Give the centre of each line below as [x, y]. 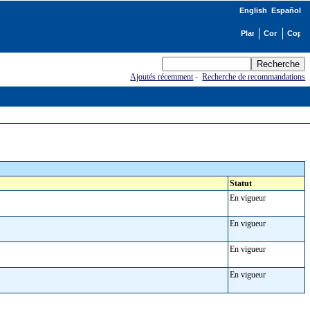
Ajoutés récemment [162, 77]
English [253, 10]
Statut [240, 183]
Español [286, 10]
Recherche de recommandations [254, 77]
